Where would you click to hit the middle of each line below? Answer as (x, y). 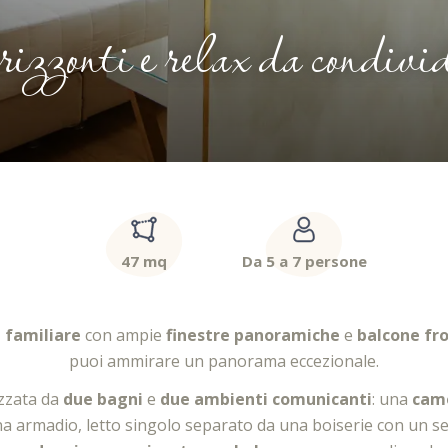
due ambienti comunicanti (266, 399)
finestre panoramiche (252, 335)
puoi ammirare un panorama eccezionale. (224, 361)
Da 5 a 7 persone (304, 261)
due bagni (103, 399)
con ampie (123, 335)
